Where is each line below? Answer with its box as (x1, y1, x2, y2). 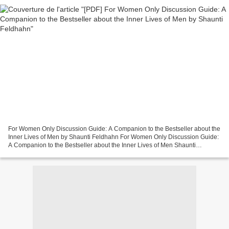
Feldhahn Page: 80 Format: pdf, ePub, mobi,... (8, 150, 135, 157)
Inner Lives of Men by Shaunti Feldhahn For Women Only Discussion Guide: (8, 133, 219, 141)
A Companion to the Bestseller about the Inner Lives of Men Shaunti (8, 142, 196, 149)
